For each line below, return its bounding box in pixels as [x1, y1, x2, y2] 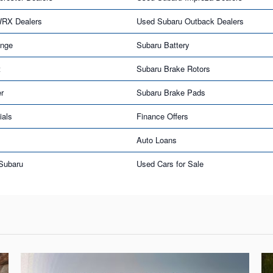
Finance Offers [136, 110, 188, 122]
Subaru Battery [136, 38, 190, 51]
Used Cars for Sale [136, 157, 204, 169]
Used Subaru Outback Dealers [136, 15, 244, 27]
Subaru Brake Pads [136, 86, 205, 98]
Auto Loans [136, 133, 177, 146]
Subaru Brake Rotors [136, 62, 210, 74]
